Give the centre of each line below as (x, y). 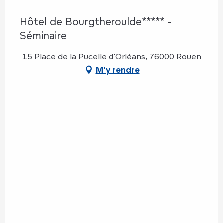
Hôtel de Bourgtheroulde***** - (96, 21)
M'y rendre (117, 69)
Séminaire (43, 35)
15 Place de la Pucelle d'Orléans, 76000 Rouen (111, 56)
